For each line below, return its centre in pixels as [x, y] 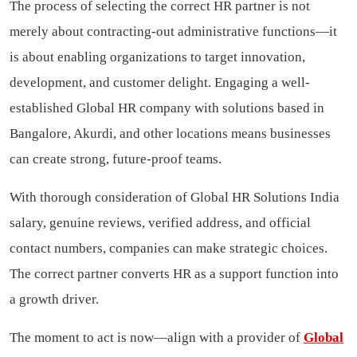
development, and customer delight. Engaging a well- [160, 82]
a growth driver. [54, 299]
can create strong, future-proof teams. [116, 159]
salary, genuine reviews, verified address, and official [160, 222]
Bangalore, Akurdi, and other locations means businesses [170, 133]
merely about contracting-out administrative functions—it [173, 31]
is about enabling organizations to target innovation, [157, 57]
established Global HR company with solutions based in [167, 108]
